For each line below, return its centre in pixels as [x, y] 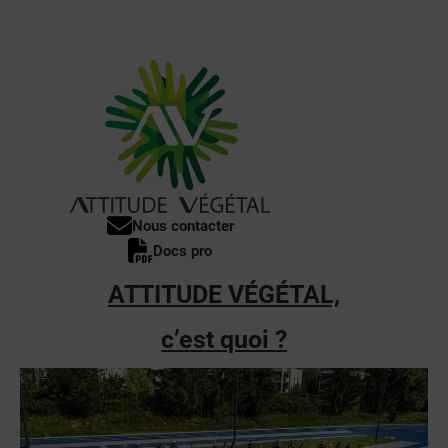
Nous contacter [182, 225]
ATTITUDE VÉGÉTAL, [224, 295]
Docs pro [182, 250]
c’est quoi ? [224, 340]
